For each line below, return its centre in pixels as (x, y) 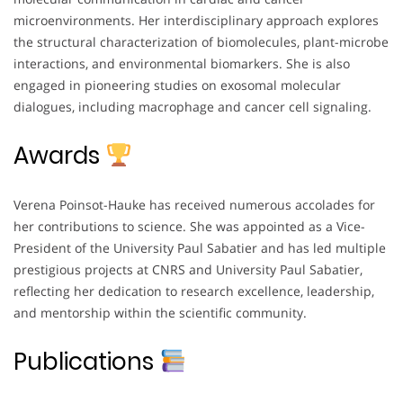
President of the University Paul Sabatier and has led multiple (200, 248)
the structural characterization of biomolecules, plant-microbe (201, 42)
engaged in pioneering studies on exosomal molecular (177, 85)
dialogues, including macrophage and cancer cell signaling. (193, 107)
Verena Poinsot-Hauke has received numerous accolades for (194, 205)
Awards (59, 156)
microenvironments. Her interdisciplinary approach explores (196, 21)
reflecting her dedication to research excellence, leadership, (194, 291)
